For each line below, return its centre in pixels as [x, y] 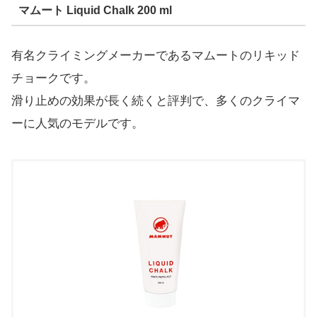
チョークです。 [53, 78]
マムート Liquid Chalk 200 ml [95, 11]
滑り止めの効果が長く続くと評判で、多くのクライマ [156, 100]
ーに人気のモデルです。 [77, 123]
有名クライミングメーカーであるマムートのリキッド [156, 55]
